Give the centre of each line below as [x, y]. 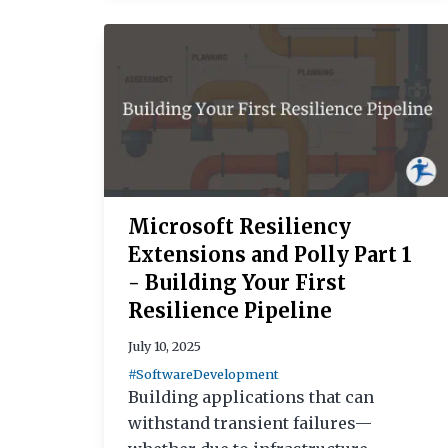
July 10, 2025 [164, 345]
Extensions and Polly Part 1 [270, 254]
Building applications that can [251, 396]
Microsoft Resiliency [239, 226]
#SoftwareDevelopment [203, 373]
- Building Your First [237, 282]
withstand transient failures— [250, 422]
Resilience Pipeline [230, 310]
